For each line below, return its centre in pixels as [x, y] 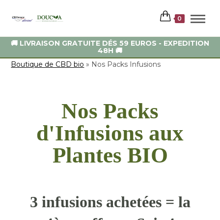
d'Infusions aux [110, 133]
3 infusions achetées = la [110, 202]
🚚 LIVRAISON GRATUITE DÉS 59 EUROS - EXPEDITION [110, 43]
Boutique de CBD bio [48, 64]
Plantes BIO [110, 155]
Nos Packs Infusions [126, 64]
